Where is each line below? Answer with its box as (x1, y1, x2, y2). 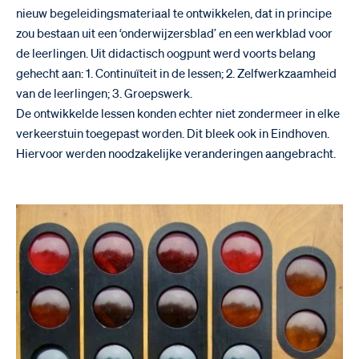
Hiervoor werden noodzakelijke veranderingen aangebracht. (16, 147, 336, 160)
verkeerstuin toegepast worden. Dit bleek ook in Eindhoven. (16, 127, 329, 140)
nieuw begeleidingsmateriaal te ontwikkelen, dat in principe (16, 7, 332, 20)
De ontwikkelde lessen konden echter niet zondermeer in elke (16, 107, 340, 120)
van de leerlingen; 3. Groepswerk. (16, 87, 192, 100)
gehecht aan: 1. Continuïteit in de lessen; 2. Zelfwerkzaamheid (16, 67, 337, 80)
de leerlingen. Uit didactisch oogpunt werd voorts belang (16, 47, 316, 60)
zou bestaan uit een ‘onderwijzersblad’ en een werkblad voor (16, 27, 333, 40)
